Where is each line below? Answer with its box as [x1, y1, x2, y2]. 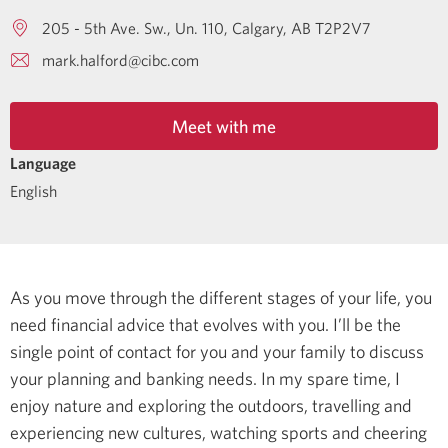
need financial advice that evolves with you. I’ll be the [10, 312, 401, 336]
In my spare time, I [261, 366, 400, 390]
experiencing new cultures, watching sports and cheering [10, 420, 427, 444]
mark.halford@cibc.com [42, 50, 199, 70]
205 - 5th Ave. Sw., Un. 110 [42, 18, 224, 38]
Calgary [232, 18, 283, 38]
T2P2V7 [315, 18, 371, 38]
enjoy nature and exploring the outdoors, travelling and [10, 393, 412, 417]
